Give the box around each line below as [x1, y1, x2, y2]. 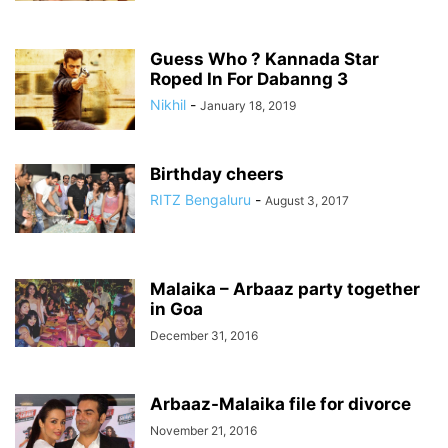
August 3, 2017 [265, 193, 349, 208]
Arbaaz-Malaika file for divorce [150, 394, 411, 414]
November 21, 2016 [150, 423, 257, 438]
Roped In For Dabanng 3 [150, 69, 348, 89]
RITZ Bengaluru [150, 191, 251, 208]
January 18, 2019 [200, 98, 296, 113]
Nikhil [150, 96, 186, 113]
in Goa [150, 299, 203, 319]
